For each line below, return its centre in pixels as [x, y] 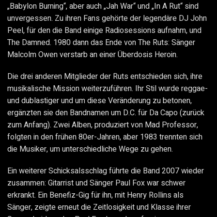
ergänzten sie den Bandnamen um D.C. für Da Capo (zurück [106, 113]
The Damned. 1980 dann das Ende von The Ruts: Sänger [101, 43]
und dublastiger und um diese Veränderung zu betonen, [100, 101]
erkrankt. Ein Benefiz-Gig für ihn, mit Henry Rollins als [95, 195]
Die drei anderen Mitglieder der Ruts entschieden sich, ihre [105, 77]
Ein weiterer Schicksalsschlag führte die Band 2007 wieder [106, 171]
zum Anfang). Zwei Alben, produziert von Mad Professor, [103, 125]
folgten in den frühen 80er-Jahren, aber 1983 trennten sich [105, 137]
